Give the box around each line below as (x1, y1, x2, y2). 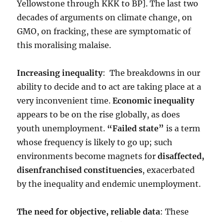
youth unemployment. (17, 123, 108, 133)
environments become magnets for (17, 151, 158, 161)
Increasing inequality (17, 67, 103, 78)
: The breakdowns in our (103, 67, 201, 78)
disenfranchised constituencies (17, 165, 143, 175)
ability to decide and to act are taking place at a (17, 81, 202, 92)
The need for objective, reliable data (17, 206, 161, 217)
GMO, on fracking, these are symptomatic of (17, 26, 191, 36)
